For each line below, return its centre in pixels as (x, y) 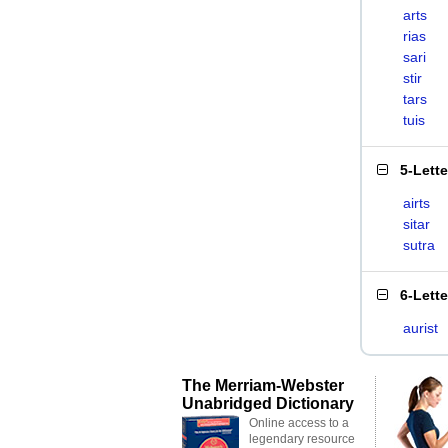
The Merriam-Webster (263, 385)
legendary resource (302, 439)
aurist (420, 328)
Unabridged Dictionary (268, 403)
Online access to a (299, 423)
